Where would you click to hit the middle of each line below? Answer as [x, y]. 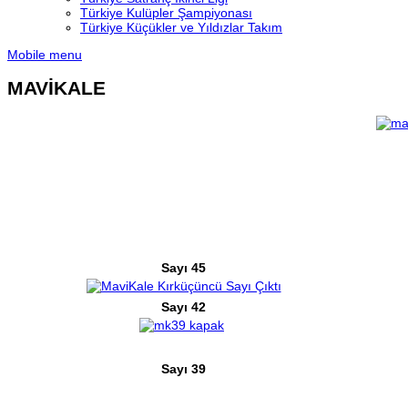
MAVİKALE [56, 88]
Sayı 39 [182, 368]
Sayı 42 [184, 306]
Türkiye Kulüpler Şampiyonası [166, 13]
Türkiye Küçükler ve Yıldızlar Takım [181, 27]
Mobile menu [45, 55]
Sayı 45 [182, 267]
